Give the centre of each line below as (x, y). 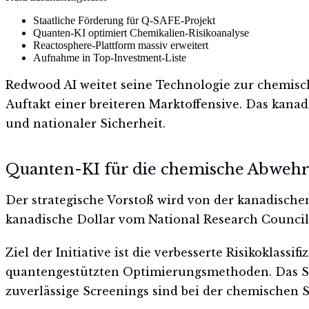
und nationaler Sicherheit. (86, 123)
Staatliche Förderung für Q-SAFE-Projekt (124, 20)
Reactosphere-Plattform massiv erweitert (121, 45)
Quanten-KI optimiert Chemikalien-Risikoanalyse (141, 32)
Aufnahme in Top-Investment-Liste (110, 57)
